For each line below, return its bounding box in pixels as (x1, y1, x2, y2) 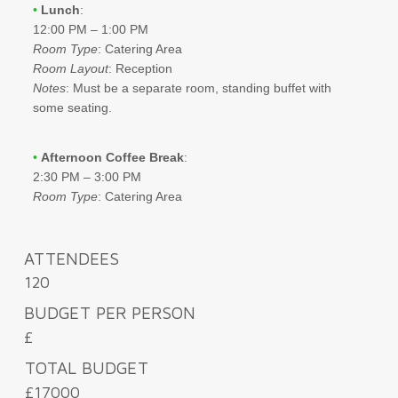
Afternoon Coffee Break (40, 149, 184, 164)
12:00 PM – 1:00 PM (32, 21, 148, 36)
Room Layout (32, 60, 108, 76)
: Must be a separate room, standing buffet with (65, 80, 331, 95)
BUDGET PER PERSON (23, 306, 195, 323)
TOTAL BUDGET (24, 360, 148, 378)
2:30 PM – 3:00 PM (32, 169, 141, 184)
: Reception (107, 60, 172, 76)
